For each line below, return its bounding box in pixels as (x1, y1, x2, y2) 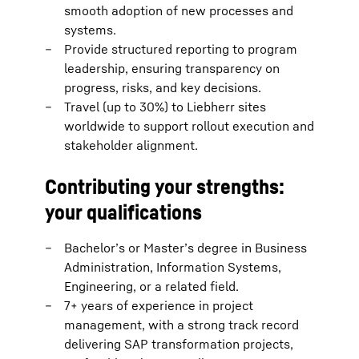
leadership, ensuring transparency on (64, 60, 280, 76)
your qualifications (45, 200, 202, 224)
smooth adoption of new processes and (64, 2, 293, 18)
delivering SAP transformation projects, (64, 336, 293, 352)
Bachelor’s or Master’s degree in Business (64, 240, 307, 256)
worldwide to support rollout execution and (64, 118, 314, 134)
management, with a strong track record (64, 317, 299, 333)
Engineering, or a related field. (64, 278, 239, 294)
